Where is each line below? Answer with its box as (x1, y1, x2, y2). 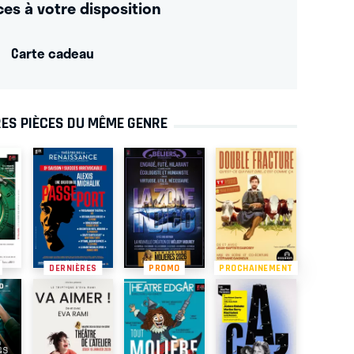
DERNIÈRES (49, 262, 97, 273)
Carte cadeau (10, 42, 94, 63)
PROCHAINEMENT (219, 262, 293, 273)
